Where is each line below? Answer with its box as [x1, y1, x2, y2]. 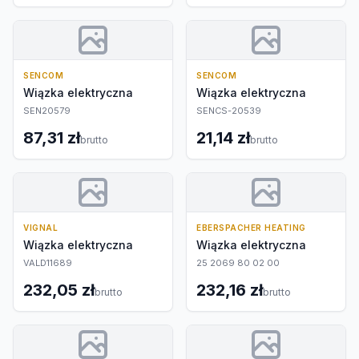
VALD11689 [23, 257, 72, 268]
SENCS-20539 [196, 105, 261, 116]
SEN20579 [23, 105, 71, 116]
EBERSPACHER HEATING [196, 223, 306, 232]
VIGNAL [23, 223, 58, 232]
